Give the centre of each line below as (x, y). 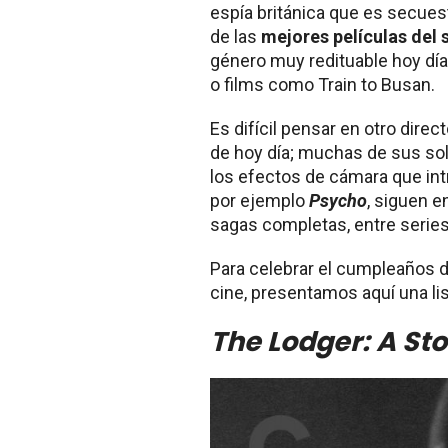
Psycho (338, 200)
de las (235, 36)
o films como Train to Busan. (322, 84)
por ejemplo (259, 200)
